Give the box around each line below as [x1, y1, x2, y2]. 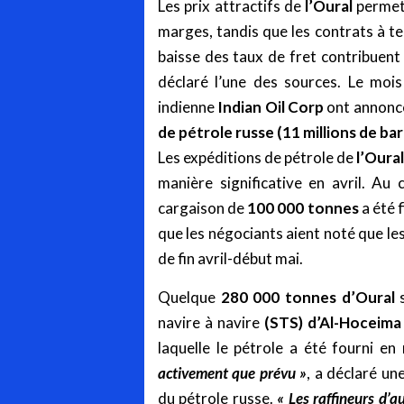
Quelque [158, 288, 221, 308]
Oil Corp [264, 97, 325, 117]
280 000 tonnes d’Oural [220, 288, 395, 308]
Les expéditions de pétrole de [158, 148, 356, 168]
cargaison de [158, 198, 248, 218]
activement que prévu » [158, 363, 308, 383]
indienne [158, 97, 218, 117]
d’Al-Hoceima [308, 313, 402, 333]
